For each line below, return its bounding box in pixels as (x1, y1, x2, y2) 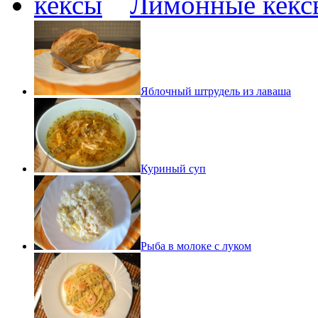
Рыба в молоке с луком (141, 240, 251, 252)
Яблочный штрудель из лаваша (141, 85, 291, 97)
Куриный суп (141, 163, 206, 175)
